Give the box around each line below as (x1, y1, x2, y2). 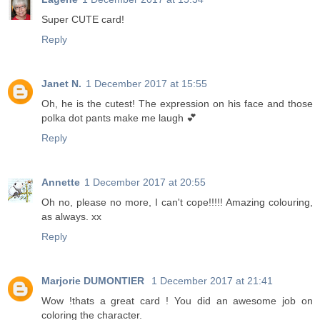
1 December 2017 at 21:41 (151, 274, 273, 286)
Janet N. (41, 77, 81, 89)
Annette (41, 176, 80, 188)
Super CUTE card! (41, 13, 124, 25)
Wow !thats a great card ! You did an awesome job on (41, 294, 313, 306)
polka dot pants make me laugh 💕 (41, 111, 196, 124)
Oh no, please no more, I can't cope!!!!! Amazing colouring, (41, 196, 313, 208)
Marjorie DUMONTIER (41, 274, 147, 286)
